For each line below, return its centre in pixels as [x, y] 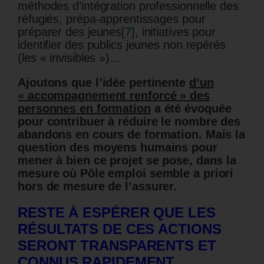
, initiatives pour [175, 32]
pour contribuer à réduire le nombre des [129, 122]
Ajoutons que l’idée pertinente [103, 83]
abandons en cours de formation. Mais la [132, 135]
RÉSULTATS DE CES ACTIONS [120, 229]
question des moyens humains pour [118, 148]
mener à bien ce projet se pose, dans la [127, 161]
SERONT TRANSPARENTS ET [117, 246]
